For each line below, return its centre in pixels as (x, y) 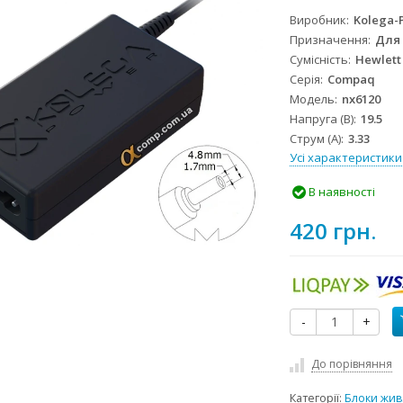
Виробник (318, 20)
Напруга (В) (322, 119)
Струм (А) (316, 139)
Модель (313, 99)
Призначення (329, 40)
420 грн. (333, 231)
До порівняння (352, 364)
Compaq (352, 80)
